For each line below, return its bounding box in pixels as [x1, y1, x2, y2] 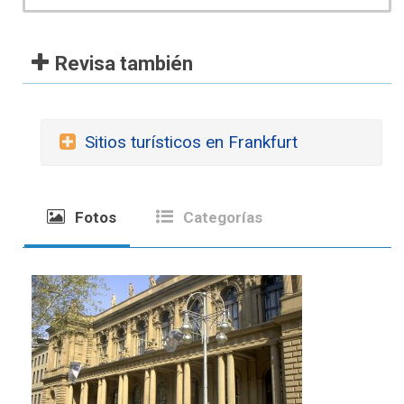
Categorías [179, 207, 262, 226]
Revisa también [55, 51, 193, 75]
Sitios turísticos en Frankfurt [85, 131, 298, 152]
